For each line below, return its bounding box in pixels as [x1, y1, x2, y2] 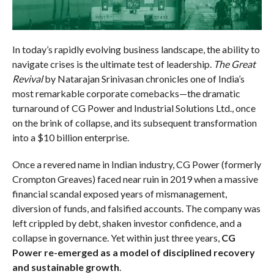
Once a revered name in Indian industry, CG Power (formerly [12, 158, 261, 171]
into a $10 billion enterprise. [12, 131, 129, 144]
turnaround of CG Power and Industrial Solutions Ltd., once [12, 102, 256, 114]
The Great [213, 58, 256, 70]
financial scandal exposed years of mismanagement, [12, 188, 227, 200]
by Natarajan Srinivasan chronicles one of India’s [42, 73, 245, 85]
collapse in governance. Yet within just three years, [12, 232, 221, 244]
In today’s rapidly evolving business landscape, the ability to [12, 43, 260, 56]
